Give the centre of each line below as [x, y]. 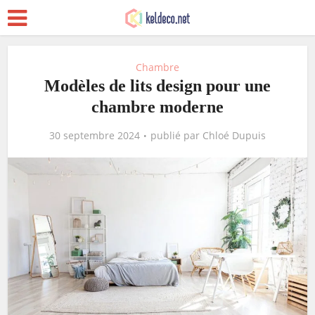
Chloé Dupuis [234, 135]
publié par [176, 135]
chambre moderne [157, 107]
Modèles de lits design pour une [157, 86]
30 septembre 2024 [95, 135]
